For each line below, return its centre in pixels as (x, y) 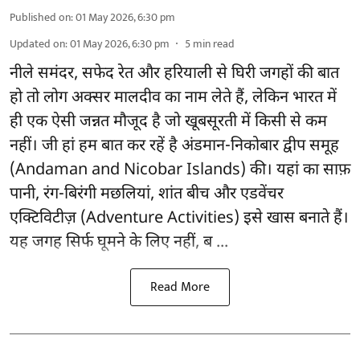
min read (214, 44)
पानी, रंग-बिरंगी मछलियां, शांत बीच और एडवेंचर (147, 195)
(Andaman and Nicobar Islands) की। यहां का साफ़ (180, 171)
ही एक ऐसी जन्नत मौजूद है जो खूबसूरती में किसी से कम (168, 123)
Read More (180, 288)
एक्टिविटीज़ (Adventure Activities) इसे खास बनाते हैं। (179, 219)
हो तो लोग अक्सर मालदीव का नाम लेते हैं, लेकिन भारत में (173, 98)
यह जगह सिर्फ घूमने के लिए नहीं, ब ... (119, 243)
